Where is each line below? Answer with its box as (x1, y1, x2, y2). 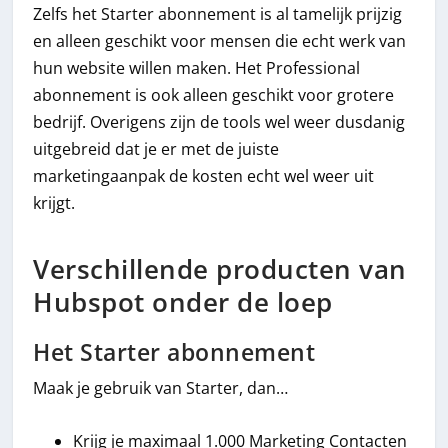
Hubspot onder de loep (33, 285, 333, 321)
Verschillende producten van (33, 252, 407, 288)
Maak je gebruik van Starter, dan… (33, 377, 289, 400)
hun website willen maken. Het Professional (33, 56, 361, 79)
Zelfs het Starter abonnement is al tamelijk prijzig (33, 2, 403, 25)
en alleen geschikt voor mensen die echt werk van (33, 29, 407, 52)
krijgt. (33, 191, 76, 214)
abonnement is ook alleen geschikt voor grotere (33, 83, 395, 106)
